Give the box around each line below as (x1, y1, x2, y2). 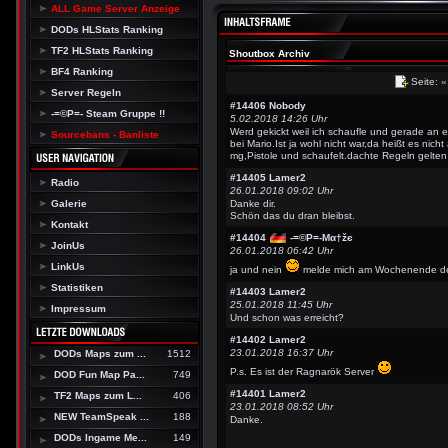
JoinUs (51, 240, 85, 251)
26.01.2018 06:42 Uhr (230, 245, 333, 256)
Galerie (51, 198, 87, 209)
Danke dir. (230, 198, 276, 209)
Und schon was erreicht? (230, 312, 344, 323)
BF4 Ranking (51, 66, 113, 77)
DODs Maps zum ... (54, 348, 146, 359)
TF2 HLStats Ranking (51, 45, 153, 56)
